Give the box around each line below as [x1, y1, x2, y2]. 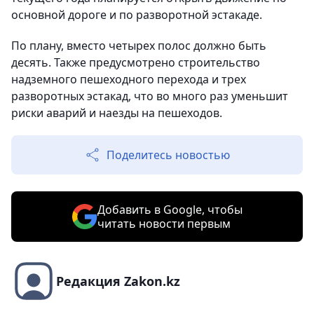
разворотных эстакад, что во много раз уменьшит [11, 88, 288, 104]
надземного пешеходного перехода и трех [11, 71, 246, 88]
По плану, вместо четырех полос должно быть [11, 38, 266, 54]
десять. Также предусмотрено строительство [11, 55, 260, 71]
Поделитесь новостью [107, 147, 230, 163]
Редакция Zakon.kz [56, 273, 180, 290]
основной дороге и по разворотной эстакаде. [11, 7, 262, 23]
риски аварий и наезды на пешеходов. [11, 105, 222, 121]
